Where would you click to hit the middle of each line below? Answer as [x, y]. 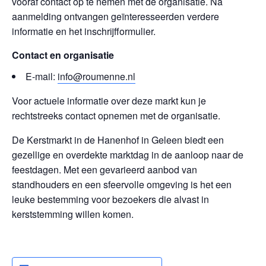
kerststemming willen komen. [73, 214]
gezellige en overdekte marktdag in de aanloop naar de [128, 155]
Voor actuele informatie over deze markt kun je [109, 101]
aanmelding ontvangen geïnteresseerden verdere [115, 16]
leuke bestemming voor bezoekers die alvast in [110, 199]
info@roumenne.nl [96, 76]
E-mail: [42, 76]
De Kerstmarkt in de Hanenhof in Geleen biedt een [118, 140]
